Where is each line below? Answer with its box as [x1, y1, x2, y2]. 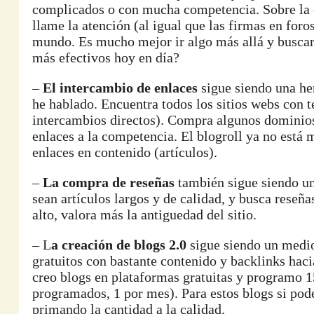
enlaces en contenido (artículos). [32, 144, 217, 160]
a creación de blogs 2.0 [51, 237, 186, 252]
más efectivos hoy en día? [32, 50, 179, 65]
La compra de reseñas [43, 175, 175, 190]
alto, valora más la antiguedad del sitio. [32, 207, 257, 222]
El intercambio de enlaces [43, 80, 198, 95]
